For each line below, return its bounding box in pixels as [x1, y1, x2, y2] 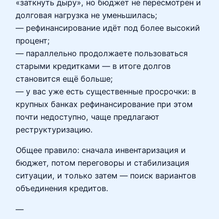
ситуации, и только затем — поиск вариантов [16, 171, 196, 181]
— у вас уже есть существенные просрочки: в [16, 87, 196, 97]
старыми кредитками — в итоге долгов [16, 61, 171, 71]
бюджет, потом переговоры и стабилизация [16, 158, 189, 168]
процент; [16, 36, 50, 46]
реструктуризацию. [16, 125, 92, 135]
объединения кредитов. [16, 183, 108, 194]
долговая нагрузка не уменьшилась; [16, 10, 157, 21]
